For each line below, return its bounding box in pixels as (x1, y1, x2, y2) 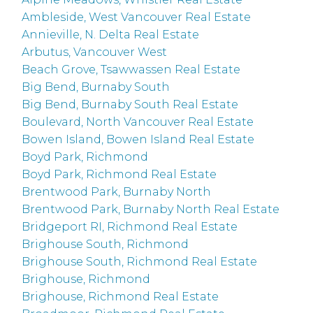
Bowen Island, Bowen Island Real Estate (22, 133, 255, 147)
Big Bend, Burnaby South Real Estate (22, 98, 239, 112)
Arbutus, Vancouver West (22, 45, 168, 59)
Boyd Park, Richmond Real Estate (22, 168, 217, 182)
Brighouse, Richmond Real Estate (22, 290, 219, 304)
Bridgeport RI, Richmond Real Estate (22, 220, 238, 234)
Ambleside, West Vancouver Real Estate (22, 10, 252, 24)
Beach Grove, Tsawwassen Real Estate (22, 63, 241, 77)
